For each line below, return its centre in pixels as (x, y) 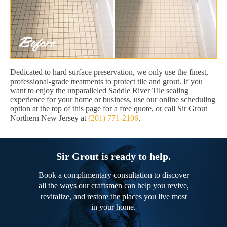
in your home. (113, 207)
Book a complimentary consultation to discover (113, 175)
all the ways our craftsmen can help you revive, (113, 186)
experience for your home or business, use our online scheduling (113, 100)
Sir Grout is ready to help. (113, 156)
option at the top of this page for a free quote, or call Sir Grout (109, 109)
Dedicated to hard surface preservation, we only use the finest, (109, 72)
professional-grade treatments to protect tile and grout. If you (106, 82)
